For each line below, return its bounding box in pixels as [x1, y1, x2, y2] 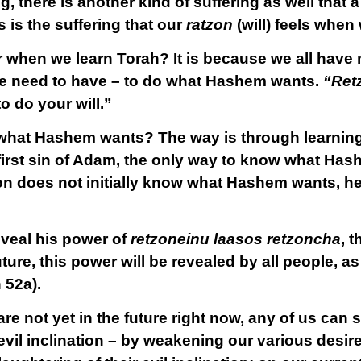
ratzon [185, 16, 233, 33]
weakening [139, 332, 224, 349]
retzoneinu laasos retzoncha [130, 230, 341, 247]
